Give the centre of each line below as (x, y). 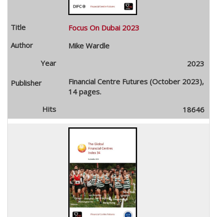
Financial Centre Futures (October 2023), (136, 81)
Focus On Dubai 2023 (104, 27)
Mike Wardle (89, 45)
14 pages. (85, 91)
